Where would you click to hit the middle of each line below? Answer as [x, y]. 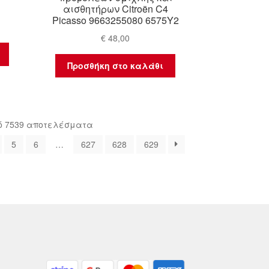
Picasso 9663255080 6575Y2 [115, 20]
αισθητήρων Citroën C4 [115, 9]
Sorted [105, 124]
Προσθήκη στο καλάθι [116, 66]
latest [102, 150]
